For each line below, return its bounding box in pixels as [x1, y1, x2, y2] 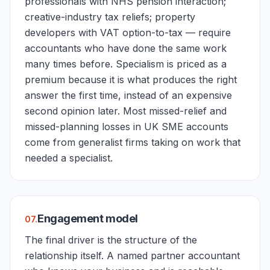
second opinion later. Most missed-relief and [25, 105, 227, 117]
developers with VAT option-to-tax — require [25, 27, 231, 39]
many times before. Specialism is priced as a [25, 58, 227, 70]
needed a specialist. [25, 152, 113, 164]
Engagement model [37, 212, 138, 225]
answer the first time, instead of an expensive [25, 89, 232, 101]
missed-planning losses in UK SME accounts [25, 121, 228, 133]
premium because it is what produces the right [25, 74, 237, 86]
